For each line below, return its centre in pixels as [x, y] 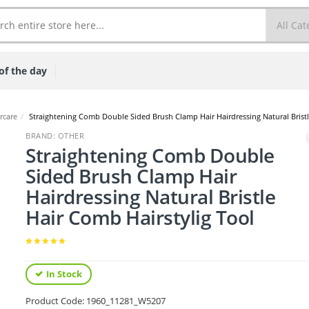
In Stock [64, 274]
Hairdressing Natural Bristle [151, 197]
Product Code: [56, 301]
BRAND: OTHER [55, 136]
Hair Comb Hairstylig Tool [140, 217]
